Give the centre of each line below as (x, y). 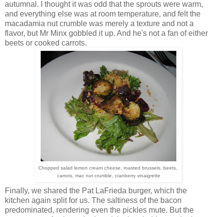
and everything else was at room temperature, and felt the (103, 14)
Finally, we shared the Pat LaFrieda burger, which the (96, 191)
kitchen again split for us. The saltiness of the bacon (93, 201)
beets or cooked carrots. (46, 43)
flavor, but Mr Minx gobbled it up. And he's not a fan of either (106, 33)
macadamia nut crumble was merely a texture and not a (99, 24)
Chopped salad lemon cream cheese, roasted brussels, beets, (108, 168)
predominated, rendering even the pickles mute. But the (99, 210)
